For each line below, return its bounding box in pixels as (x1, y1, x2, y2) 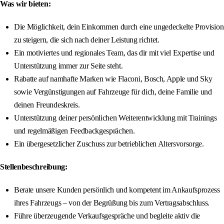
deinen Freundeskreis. (14, 100, 80, 109)
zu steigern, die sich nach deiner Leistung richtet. (14, 35, 159, 44)
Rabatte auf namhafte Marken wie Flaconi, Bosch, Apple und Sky (14, 74, 212, 83)
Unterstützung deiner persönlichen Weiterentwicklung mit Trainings (14, 113, 217, 122)
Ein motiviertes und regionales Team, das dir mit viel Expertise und (14, 48, 214, 57)
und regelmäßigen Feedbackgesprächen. (14, 126, 135, 135)
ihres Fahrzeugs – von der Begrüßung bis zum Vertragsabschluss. (14, 198, 210, 207)
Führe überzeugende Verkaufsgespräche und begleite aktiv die (14, 211, 200, 220)
